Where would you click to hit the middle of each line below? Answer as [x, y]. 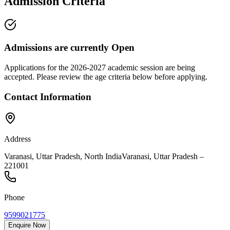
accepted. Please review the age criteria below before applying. [106, 76]
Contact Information [48, 97]
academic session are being [150, 67]
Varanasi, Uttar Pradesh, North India [63, 157]
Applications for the [37, 67]
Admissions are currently [58, 48]
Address [17, 139]
